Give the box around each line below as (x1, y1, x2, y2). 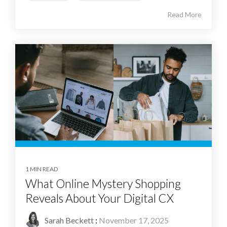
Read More (167, 10, 202, 19)
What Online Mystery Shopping (25, 176, 181, 191)
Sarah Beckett (43, 215, 94, 225)
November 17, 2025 (99, 215, 169, 225)
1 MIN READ (25, 165, 58, 173)
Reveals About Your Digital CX (25, 191, 174, 205)
